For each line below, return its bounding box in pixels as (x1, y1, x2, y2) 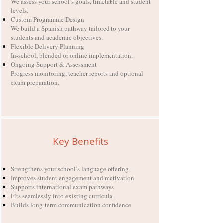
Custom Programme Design (10, 15, 84, 24)
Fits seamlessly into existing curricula (10, 191, 112, 200)
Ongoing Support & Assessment (10, 60, 97, 69)
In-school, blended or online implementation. (10, 51, 133, 60)
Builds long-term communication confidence (10, 200, 131, 209)
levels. (10, 6, 28, 15)
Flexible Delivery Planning (10, 42, 84, 51)
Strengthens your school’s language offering (10, 164, 129, 173)
